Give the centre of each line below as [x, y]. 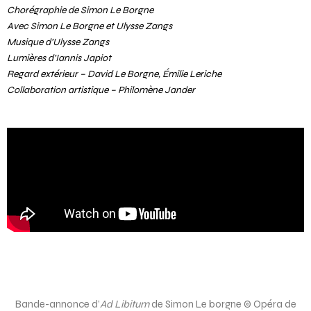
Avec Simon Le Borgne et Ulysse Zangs [90, 26]
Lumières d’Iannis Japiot [59, 58]
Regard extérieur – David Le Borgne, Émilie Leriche [114, 74]
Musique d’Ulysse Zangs [58, 42]
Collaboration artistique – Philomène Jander [101, 90]
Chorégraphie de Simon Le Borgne [80, 10]
